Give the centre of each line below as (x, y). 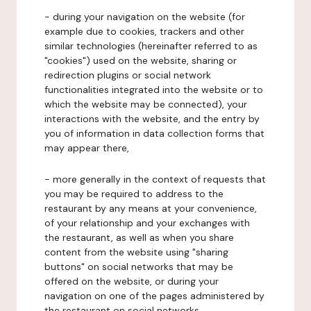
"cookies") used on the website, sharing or (141, 60)
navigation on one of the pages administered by (154, 296)
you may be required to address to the (134, 194)
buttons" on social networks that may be (139, 267)
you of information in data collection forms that (154, 133)
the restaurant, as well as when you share (139, 237)
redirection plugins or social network (128, 75)
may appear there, (87, 148)
